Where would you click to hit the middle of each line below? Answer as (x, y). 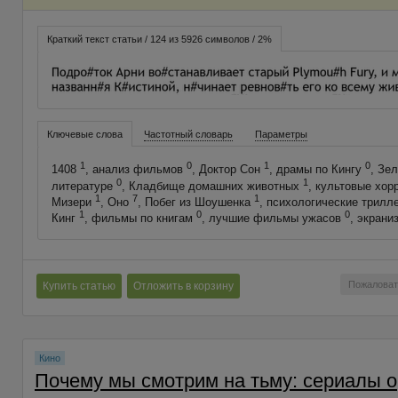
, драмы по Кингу (317, 170)
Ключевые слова (84, 135)
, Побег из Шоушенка (195, 203)
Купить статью (79, 286)
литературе (84, 186)
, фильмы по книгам (140, 219)
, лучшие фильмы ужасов (273, 219)
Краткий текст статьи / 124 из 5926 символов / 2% (159, 39)
